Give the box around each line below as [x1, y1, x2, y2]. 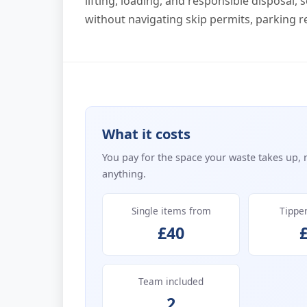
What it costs [102, 125, 191, 144]
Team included [138, 274, 204, 288]
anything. [102, 167, 146, 180]
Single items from [131, 204, 211, 217]
